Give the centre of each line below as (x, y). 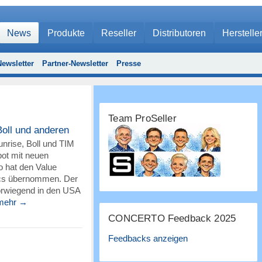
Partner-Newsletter (75, 63)
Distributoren (179, 33)
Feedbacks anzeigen (148, 238)
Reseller (118, 33)
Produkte (66, 33)
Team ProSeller (142, 118)
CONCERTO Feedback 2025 (172, 218)
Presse (128, 63)
